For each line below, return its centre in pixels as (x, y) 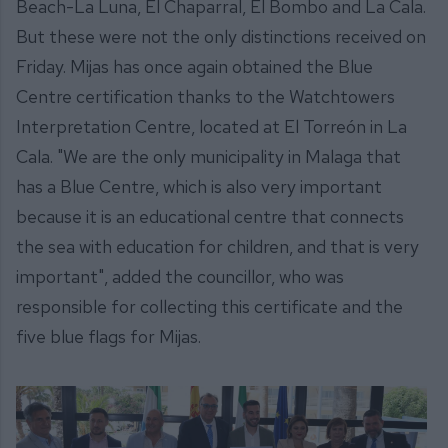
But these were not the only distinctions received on (221, 36)
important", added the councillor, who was (180, 276)
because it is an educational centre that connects (210, 216)
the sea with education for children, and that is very (217, 246)
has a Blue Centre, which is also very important (199, 186)
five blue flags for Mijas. (108, 336)
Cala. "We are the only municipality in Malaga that (208, 156)
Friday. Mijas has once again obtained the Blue (194, 66)
